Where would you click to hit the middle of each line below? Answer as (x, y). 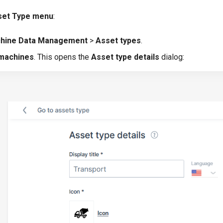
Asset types (118, 41)
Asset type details (125, 57)
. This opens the (62, 57)
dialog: (172, 57)
